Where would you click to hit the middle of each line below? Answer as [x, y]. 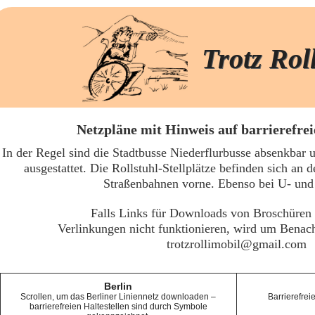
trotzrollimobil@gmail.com [237, 244]
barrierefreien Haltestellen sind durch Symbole [118, 307]
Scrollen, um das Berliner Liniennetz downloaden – [118, 297]
